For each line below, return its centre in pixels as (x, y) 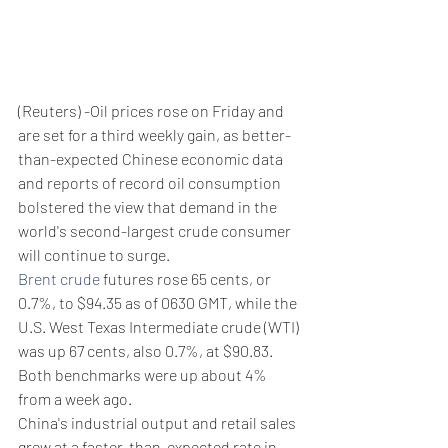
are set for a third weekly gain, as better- (154, 134)
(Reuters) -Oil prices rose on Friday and (152, 110)
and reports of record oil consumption (151, 182)
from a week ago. (75, 398)
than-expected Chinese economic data (152, 158)
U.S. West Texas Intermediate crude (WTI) (160, 326)
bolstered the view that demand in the (149, 206)
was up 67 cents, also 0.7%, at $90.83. (145, 350)
